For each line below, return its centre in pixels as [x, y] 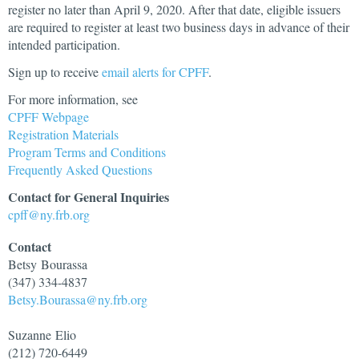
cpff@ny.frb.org [49, 214]
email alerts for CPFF [155, 72]
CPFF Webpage [48, 117]
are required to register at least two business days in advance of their [179, 27]
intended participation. [64, 44]
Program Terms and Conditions [87, 152]
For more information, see [73, 99]
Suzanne [30, 335]
